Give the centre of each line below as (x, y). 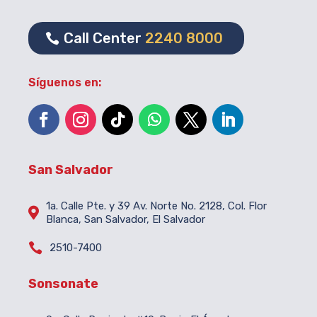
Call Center (104, 39)
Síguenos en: (65, 83)
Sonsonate (63, 284)
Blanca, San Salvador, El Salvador (126, 220)
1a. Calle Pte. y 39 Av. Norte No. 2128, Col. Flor (156, 206)
